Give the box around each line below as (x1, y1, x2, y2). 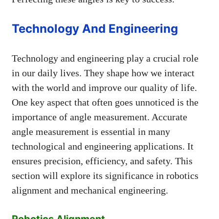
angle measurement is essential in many (12, 126, 170, 137)
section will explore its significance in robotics (12, 170, 198, 181)
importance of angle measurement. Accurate (12, 111, 187, 122)
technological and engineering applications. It (12, 140, 194, 152)
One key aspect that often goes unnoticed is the (12, 96, 198, 108)
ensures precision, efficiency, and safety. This (12, 155, 193, 166)
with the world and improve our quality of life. (12, 82, 197, 93)
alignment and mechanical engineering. (12, 184, 168, 196)
